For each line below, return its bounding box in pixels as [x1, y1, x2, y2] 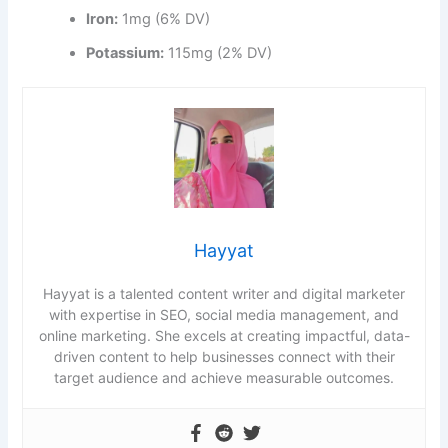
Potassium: [86, 44, 165, 63]
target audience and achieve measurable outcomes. [54, 369, 394, 387]
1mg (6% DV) [118, 10, 211, 29]
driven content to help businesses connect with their [53, 348, 395, 366]
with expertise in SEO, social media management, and [49, 306, 399, 324]
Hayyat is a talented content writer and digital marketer [43, 285, 405, 303]
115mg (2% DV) [164, 44, 273, 63]
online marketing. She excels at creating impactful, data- [38, 327, 410, 345]
